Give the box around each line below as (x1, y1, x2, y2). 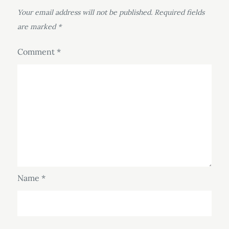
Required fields (154, 8, 204, 17)
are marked (17, 22, 58, 32)
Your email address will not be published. (17, 8, 152, 17)
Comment (17, 47, 57, 57)
